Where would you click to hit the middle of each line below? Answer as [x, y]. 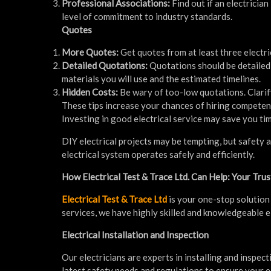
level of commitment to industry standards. [147, 16]
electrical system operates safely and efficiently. [158, 154]
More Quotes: [90, 52]
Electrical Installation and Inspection [135, 234]
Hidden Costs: [91, 92]
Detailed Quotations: [105, 65]
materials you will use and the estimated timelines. [161, 78]
